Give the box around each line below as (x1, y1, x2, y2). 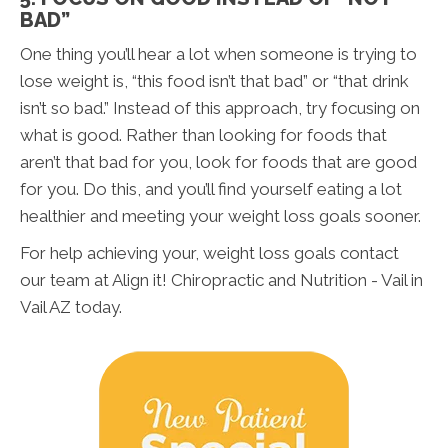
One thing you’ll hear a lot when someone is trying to (20, 43, 417, 64)
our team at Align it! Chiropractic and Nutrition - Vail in (20, 269, 423, 290)
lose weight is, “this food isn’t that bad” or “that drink (20, 70, 409, 91)
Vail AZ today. (20, 296, 122, 317)
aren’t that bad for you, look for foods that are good (20, 151, 417, 172)
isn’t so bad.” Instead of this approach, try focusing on (20, 97, 420, 118)
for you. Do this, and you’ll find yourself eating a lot (20, 178, 402, 199)
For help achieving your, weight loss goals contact (20, 242, 399, 263)
